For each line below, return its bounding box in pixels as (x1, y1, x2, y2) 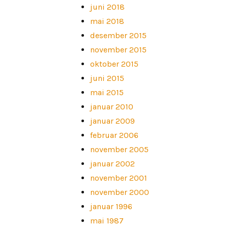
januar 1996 (90, 201, 132, 211)
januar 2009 (90, 116, 135, 126)
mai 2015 (90, 87, 124, 97)
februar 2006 (90, 130, 138, 140)
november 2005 (90, 144, 149, 154)
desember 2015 (90, 30, 147, 40)
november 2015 (90, 44, 147, 54)
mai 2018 (90, 16, 124, 26)
